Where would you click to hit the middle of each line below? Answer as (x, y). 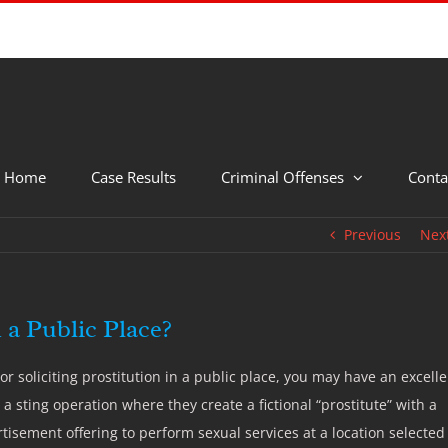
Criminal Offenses (282, 176)
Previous (372, 234)
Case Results (133, 176)
